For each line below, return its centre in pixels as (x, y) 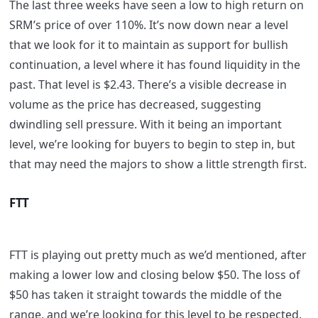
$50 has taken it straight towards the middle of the (145, 295)
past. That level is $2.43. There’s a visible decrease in (148, 85)
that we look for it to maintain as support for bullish (148, 45)
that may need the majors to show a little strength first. (158, 164)
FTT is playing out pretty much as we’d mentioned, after (158, 255)
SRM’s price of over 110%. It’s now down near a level (148, 25)
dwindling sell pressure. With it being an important (145, 125)
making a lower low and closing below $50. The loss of (154, 275)
